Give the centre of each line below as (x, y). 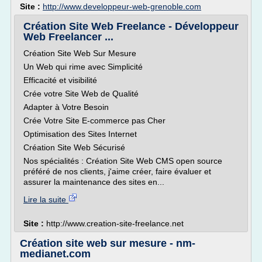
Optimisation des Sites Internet (80, 134)
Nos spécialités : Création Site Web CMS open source (123, 161)
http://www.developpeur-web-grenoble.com (122, 6)
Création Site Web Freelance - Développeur (131, 26)
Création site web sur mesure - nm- (108, 243)
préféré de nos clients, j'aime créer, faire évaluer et (117, 171)
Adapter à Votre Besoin (66, 107)
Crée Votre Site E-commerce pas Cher (94, 120)
